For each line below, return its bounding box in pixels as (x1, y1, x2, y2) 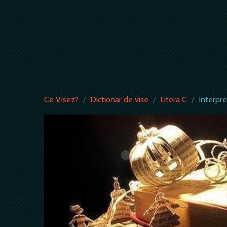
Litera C (160, 95, 187, 104)
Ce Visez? (44, 95, 79, 104)
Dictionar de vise (90, 95, 148, 104)
